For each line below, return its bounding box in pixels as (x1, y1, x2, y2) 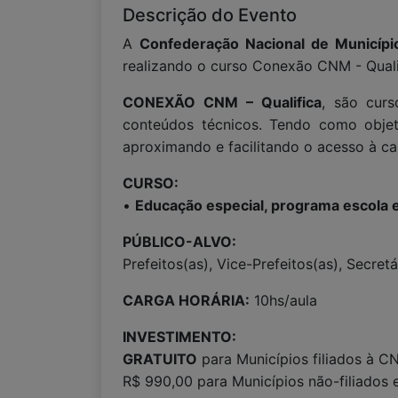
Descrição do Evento (123, 4, 297, 26)
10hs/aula (250, 291, 317, 309)
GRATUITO (123, 350, 197, 368)
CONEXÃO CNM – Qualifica (123, 93, 322, 111)
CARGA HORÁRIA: (123, 291, 250, 309)
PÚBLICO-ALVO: (123, 233, 236, 251)
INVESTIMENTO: (123, 328, 236, 346)
